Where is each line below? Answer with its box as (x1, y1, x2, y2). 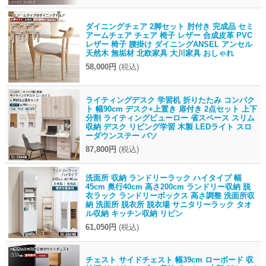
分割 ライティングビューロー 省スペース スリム (85, 113, 255, 122)
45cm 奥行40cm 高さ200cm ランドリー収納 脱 (85, 182, 251, 191)
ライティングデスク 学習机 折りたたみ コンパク (85, 95, 255, 104)
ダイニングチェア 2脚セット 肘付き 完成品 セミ (85, 21, 254, 31)
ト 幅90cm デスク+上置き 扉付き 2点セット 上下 (85, 104, 257, 113)
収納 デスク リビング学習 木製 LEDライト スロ (85, 122, 252, 131)
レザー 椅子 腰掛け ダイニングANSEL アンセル (85, 39, 252, 49)
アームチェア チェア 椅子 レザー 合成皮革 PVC (85, 30, 252, 40)
